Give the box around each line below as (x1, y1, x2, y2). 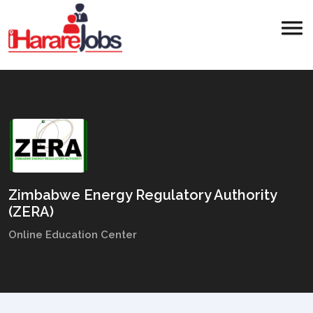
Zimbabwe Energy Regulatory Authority (8, 186, 277, 203)
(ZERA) (8, 203, 54, 220)
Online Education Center (8, 228, 137, 241)
